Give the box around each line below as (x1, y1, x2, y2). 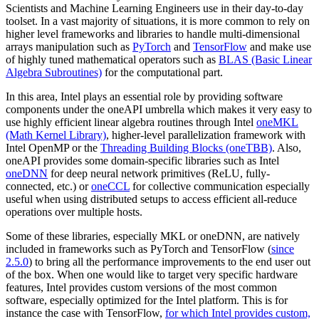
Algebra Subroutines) (6, 66, 102, 79)
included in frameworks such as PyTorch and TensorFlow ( (6, 243, 271, 256)
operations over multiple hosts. (6, 206, 142, 219)
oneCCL (91, 180, 130, 193)
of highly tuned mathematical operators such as (6, 53, 219, 66)
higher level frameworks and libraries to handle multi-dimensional (6, 28, 300, 41)
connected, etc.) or (6, 180, 91, 193)
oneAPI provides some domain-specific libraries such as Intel (6, 155, 279, 167)
